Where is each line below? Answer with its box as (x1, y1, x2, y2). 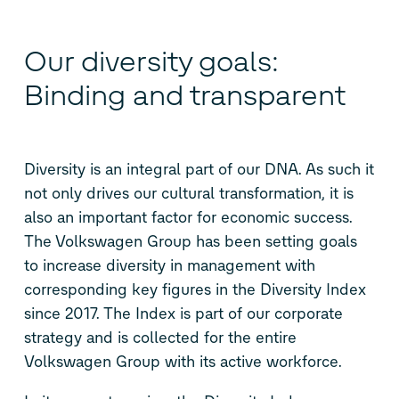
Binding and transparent (23, 78, 346, 113)
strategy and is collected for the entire (23, 327, 297, 347)
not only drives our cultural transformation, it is (23, 183, 354, 203)
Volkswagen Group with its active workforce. (23, 351, 342, 371)
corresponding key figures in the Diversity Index (23, 279, 366, 299)
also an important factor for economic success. (23, 207, 353, 227)
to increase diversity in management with (23, 255, 315, 275)
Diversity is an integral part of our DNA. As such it (23, 159, 374, 179)
